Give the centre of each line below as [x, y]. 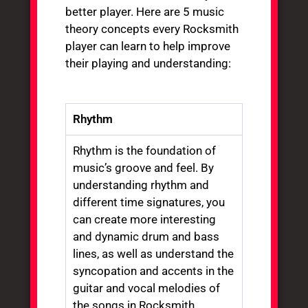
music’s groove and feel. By [144, 168]
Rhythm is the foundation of [145, 151]
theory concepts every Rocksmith [152, 29]
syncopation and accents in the [154, 271]
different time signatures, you [149, 202]
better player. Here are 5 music [145, 11]
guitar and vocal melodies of [147, 288]
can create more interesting [145, 220]
